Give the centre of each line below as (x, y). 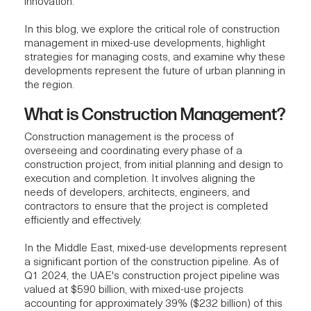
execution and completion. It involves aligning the (140, 179)
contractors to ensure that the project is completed (146, 207)
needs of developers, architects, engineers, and (137, 193)
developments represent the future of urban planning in (155, 72)
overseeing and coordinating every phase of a (133, 151)
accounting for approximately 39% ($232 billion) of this (153, 304)
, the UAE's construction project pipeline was (173, 276)
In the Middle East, (71, 249)
